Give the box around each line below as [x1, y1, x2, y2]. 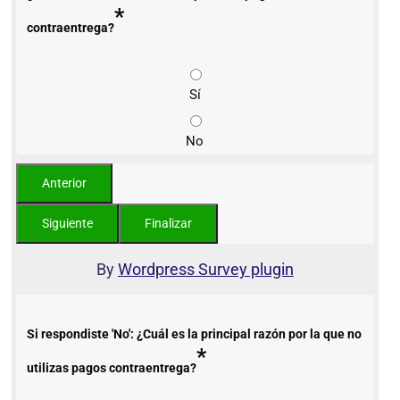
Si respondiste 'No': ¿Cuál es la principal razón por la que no [27, 326, 362, 341]
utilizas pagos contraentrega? [27, 360, 196, 375]
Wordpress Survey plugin [117, 259, 294, 279]
